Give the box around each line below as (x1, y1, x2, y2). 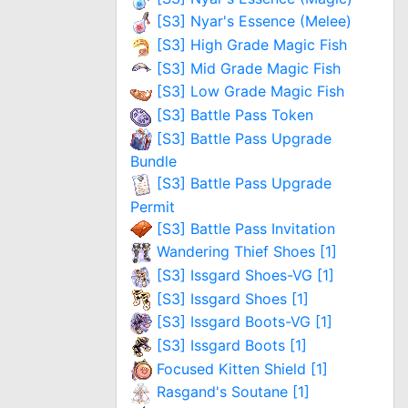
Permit (130, 197, 175, 216)
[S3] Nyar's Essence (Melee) (157, 12, 352, 31)
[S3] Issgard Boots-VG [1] (157, 312, 332, 331)
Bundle (130, 152, 177, 171)
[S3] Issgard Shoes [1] (157, 289, 309, 308)
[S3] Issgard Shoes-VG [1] (157, 266, 334, 285)
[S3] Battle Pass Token (157, 105, 313, 124)
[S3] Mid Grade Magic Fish (157, 58, 341, 77)
